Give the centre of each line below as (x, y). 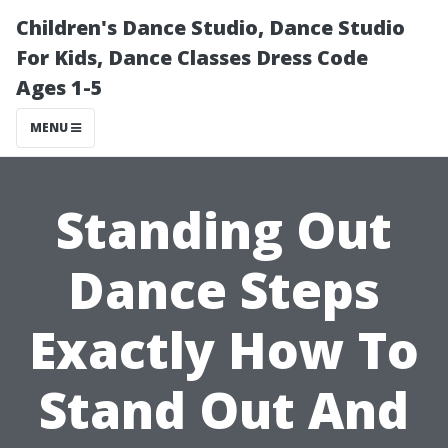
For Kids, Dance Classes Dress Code (192, 57)
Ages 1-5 (59, 87)
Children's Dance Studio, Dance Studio (210, 27)
